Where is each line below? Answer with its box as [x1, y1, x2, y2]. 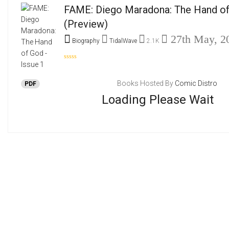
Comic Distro [175, 79, 217, 87]
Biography [71, 37, 100, 44]
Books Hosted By [117, 79, 175, 87]
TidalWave [109, 37, 139, 44]
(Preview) [64, 18, 108, 30]
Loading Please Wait [102, 93, 214, 107]
